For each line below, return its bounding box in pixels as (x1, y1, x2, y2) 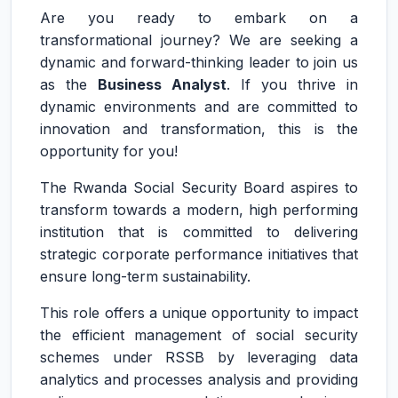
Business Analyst (98, 76, 227, 93)
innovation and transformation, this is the (40, 120, 358, 138)
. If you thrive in (227, 76, 358, 93)
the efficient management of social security (40, 326, 358, 344)
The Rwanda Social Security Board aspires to (40, 179, 358, 196)
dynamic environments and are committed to (40, 98, 358, 115)
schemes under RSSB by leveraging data (40, 348, 358, 366)
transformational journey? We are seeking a (40, 31, 358, 49)
